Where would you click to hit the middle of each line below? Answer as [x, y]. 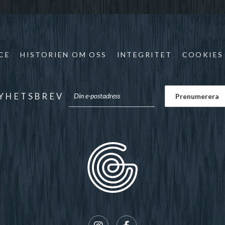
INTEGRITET [144, 55]
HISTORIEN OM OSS [64, 55]
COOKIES [203, 55]
